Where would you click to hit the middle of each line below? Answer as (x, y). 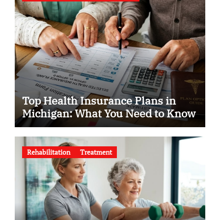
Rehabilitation (48, 152)
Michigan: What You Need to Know (109, 113)
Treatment (96, 152)
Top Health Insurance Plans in (99, 100)
